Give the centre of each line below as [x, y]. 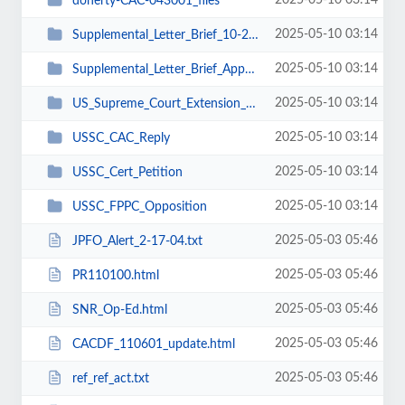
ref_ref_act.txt [110, 378]
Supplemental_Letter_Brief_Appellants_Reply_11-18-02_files [158, 69]
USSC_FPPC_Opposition [139, 207]
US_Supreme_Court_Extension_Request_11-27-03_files [159, 104]
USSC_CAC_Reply [121, 138]
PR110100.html [115, 275]
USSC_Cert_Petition [127, 172]
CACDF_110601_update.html [153, 344]
